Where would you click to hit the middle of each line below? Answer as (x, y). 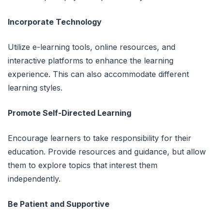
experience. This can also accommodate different (98, 74)
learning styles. (35, 88)
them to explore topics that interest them (83, 165)
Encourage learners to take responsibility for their (100, 138)
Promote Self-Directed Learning (70, 113)
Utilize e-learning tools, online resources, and (92, 47)
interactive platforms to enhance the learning (91, 61)
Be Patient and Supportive (59, 204)
